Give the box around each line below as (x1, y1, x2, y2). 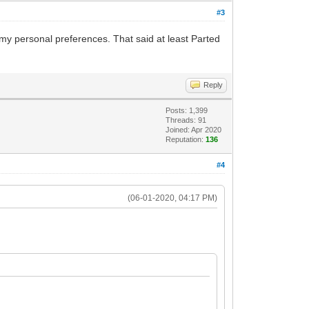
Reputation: (166, 134, 206, 143)
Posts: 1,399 (166, 106, 208, 114)
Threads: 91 (166, 115, 207, 124)
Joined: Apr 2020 (166, 125, 222, 134)
